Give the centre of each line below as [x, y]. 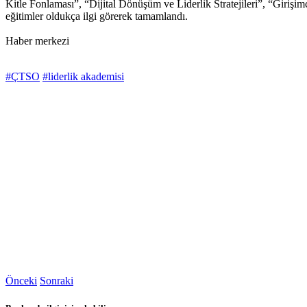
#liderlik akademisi [83, 77]
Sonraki [57, 281]
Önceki [21, 281]
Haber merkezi [37, 41]
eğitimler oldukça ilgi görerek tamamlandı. [97, 16]
